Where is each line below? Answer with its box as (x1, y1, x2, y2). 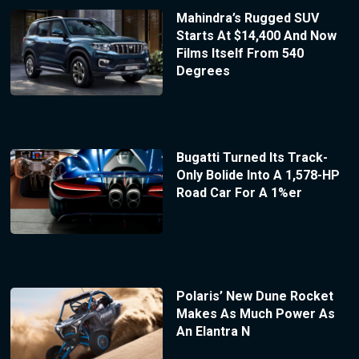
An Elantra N (175, 324, 250, 340)
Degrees (175, 63, 230, 79)
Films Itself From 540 (175, 45, 304, 61)
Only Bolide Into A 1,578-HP (175, 167, 340, 183)
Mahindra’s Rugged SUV (175, 10, 319, 26)
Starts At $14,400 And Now (175, 27, 337, 43)
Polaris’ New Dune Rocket (175, 288, 333, 305)
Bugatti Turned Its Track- (175, 149, 328, 165)
